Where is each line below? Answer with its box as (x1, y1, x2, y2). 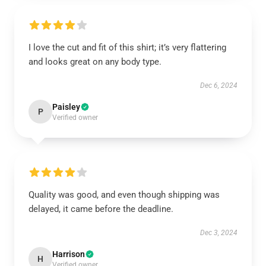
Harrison (52, 249, 85, 259)
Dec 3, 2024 (200, 229, 237, 237)
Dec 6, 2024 (200, 81, 237, 90)
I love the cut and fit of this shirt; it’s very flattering (28, 42, 226, 53)
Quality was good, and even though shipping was (28, 189, 220, 200)
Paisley (52, 102, 80, 112)
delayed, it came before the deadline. (28, 204, 173, 214)
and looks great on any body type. (28, 56, 161, 67)
